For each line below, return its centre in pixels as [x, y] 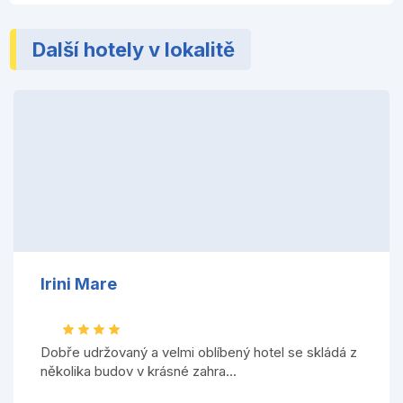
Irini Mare [78, 284]
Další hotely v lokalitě [134, 49]
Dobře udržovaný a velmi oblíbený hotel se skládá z [198, 352]
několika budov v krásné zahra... [138, 371]
